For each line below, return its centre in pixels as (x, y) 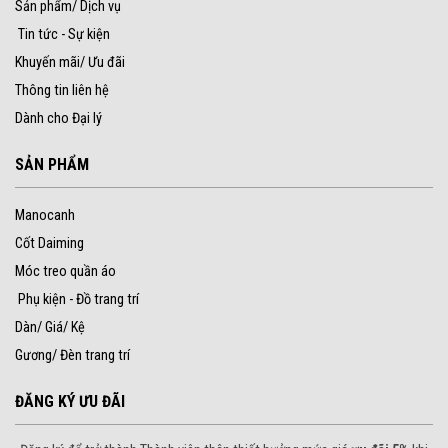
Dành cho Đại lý (58, 119)
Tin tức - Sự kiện (64, 35)
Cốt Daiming (49, 244)
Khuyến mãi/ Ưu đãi (70, 63)
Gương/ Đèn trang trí (72, 356)
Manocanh (45, 216)
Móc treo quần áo (65, 272)
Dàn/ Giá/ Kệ (50, 328)
